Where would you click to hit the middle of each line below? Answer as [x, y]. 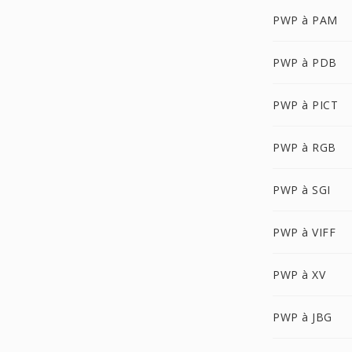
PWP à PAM [305, 20]
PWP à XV [299, 275]
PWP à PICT [305, 105]
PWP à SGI [302, 190]
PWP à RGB [304, 147]
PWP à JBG [302, 317]
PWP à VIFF [304, 232]
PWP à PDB [305, 62]
